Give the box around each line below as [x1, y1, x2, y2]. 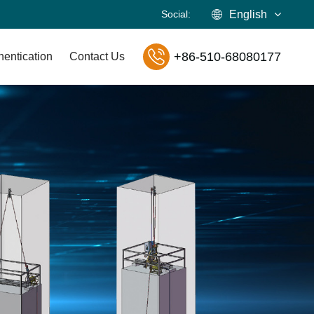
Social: [161, 8, 191, 20]
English [229, 8, 267, 20]
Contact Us [69, 50, 125, 62]
